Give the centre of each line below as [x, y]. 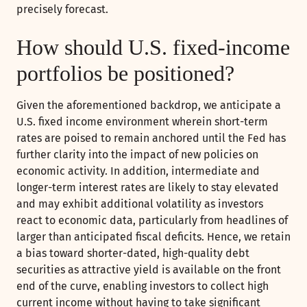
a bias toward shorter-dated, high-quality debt [133, 254]
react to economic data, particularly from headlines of [152, 221]
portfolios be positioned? [125, 74]
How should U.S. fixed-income [153, 48]
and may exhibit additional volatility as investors [140, 204]
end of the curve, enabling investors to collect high [143, 286]
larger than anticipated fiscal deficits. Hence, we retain [153, 237]
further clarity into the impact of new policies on [137, 155]
